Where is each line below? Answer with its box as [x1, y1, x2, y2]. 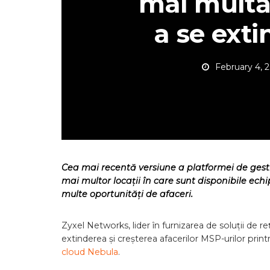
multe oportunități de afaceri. [61, 189, 193, 199]
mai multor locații [61, 175, 143, 186]
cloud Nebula [61, 246, 118, 257]
